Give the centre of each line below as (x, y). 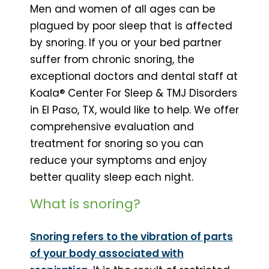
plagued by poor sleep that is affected (131, 26)
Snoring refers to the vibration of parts (131, 236)
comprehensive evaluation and (112, 126)
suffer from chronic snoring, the (112, 59)
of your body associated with (107, 253)
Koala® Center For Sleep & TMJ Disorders (134, 93)
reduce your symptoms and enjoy (119, 160)
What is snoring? (85, 204)
